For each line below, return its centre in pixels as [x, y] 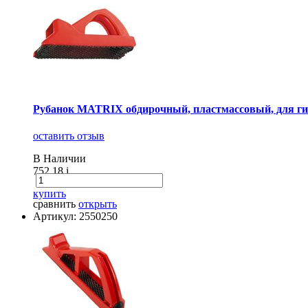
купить [49, 194]
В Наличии [59, 158]
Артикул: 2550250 [75, 216]
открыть [98, 204]
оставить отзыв [69, 136]
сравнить [54, 204]
